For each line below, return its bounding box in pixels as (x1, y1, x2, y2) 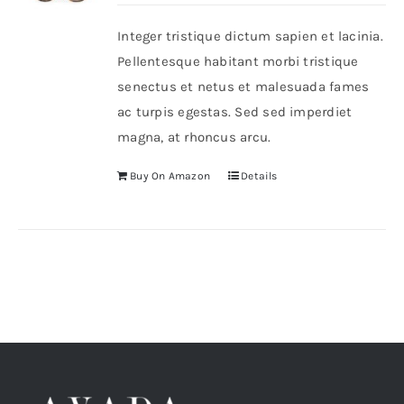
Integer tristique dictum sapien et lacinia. (117, 28, 383, 44)
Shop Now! (19, 38, 81, 54)
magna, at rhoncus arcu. (117, 129, 271, 145)
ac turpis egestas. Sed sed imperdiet (117, 104, 353, 120)
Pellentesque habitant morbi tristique (117, 53, 359, 69)
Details (241, 170, 278, 182)
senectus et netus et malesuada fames (117, 78, 370, 95)
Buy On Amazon (130, 170, 211, 182)
